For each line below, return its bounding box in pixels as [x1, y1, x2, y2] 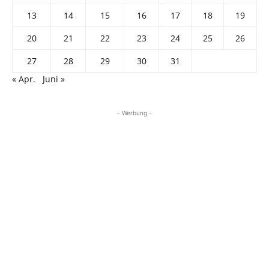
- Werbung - [117, 109, 152, 116]
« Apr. [12, 73, 35, 85]
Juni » [43, 73, 65, 85]
